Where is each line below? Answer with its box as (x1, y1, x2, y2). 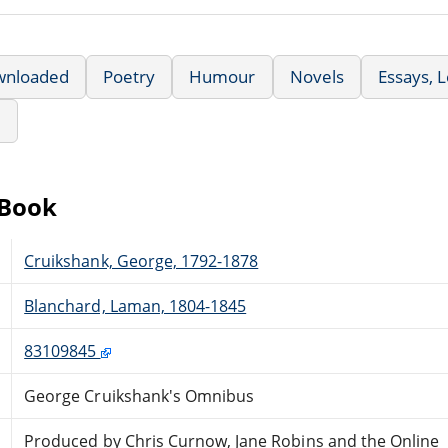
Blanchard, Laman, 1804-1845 (24, 294, 247, 317)
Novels (289, 64, 344, 88)
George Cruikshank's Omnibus (24, 384, 255, 407)
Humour (189, 64, 256, 88)
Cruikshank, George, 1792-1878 (24, 249, 259, 272)
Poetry (103, 64, 156, 88)
